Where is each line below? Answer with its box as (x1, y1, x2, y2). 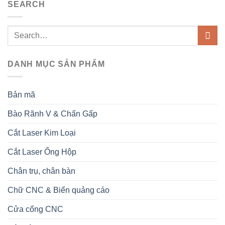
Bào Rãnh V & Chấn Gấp (8, 109, 97, 118)
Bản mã (8, 90, 35, 99)
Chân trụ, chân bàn (8, 166, 75, 175)
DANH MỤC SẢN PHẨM (8, 59, 105, 68)
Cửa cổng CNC (8, 204, 63, 213)
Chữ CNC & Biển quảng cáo (8, 185, 109, 194)
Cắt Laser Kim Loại (8, 128, 76, 137)
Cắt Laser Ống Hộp (8, 147, 76, 156)
